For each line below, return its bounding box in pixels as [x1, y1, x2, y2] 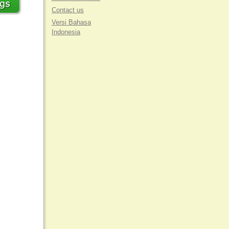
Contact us [52, 6, 84, 14]
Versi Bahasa [52, 18, 91, 27]
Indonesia [52, 28, 80, 36]
